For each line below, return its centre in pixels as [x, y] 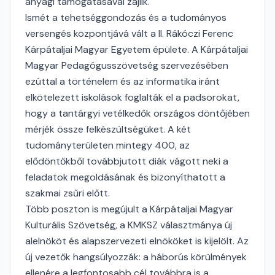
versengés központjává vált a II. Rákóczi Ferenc [129, 33]
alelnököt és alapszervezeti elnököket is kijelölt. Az [137, 241]
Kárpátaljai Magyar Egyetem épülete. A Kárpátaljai [137, 49]
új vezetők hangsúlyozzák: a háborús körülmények [136, 257]
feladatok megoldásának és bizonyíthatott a [125, 177]
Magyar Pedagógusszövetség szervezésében [127, 65]
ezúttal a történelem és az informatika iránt [122, 81]
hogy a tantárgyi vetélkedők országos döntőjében [137, 113]
